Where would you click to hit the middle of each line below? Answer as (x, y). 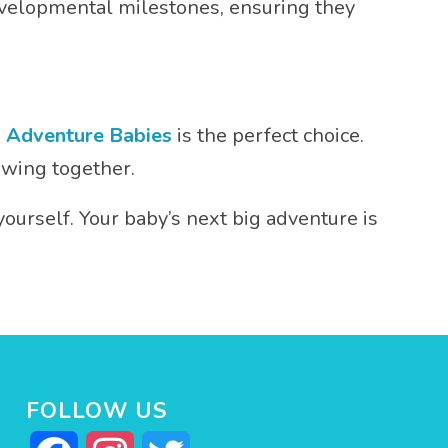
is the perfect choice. (268, 135)
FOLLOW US (97, 410)
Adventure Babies (89, 135)
